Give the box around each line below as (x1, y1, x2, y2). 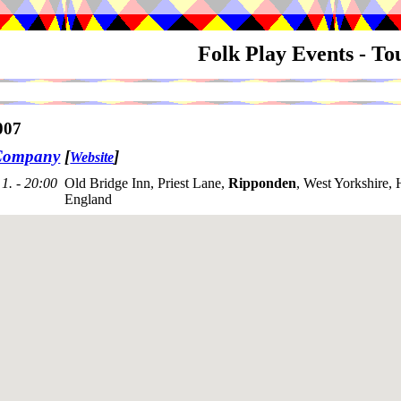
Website (70, 149, 115, 166)
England (64, 192, 112, 208)
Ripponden (228, 175, 296, 192)
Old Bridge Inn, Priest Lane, (64, 175, 228, 192)
